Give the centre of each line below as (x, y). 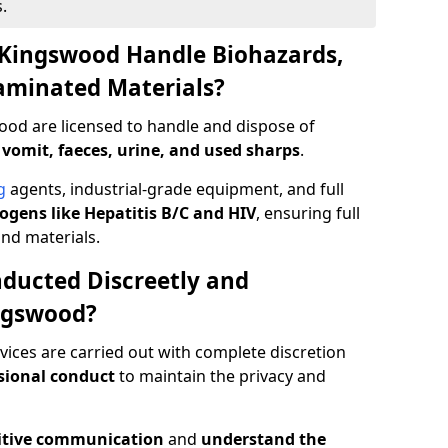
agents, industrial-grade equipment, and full (175, 189)
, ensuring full (308, 213)
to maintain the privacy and (220, 376)
